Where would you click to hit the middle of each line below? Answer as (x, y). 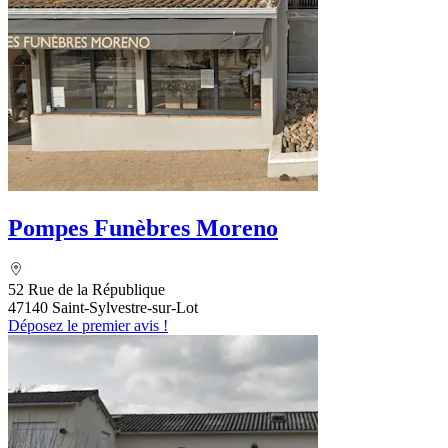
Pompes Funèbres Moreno (143, 227)
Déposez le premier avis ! (88, 326)
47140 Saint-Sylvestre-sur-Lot (103, 308)
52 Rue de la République (86, 290)
